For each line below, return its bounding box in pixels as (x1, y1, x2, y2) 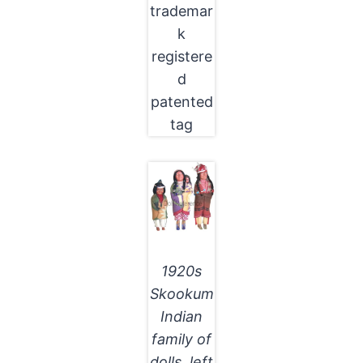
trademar (150, 2, 213, 19)
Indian (160, 307, 203, 325)
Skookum (149, 284, 214, 302)
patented (150, 92, 213, 110)
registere (151, 47, 212, 65)
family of (152, 330, 211, 348)
